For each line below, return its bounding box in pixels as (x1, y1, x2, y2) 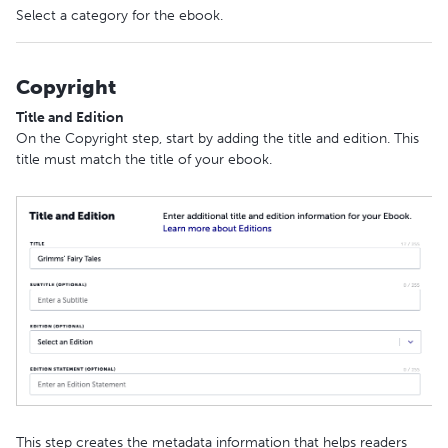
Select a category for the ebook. (16, 7, 223, 25)
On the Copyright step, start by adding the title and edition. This (16, 129, 419, 147)
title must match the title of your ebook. (16, 150, 272, 168)
